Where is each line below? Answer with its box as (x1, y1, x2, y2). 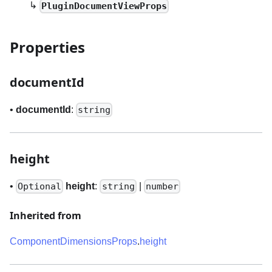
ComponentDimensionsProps (10, 236, 137, 247)
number (145, 181, 178, 192)
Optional (18, 181, 62, 192)
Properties (10, 36, 85, 57)
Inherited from (10, 209, 81, 223)
